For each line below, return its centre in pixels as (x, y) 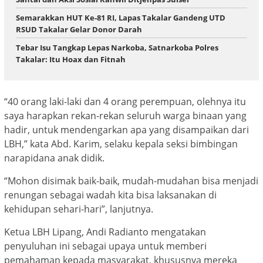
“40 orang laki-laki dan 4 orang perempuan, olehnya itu (125, 101)
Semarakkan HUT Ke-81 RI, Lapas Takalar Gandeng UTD (121, 18)
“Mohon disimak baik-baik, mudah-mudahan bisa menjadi (131, 181)
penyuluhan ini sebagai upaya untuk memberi (105, 246)
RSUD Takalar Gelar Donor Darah (79, 30)
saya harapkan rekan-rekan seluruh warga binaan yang (125, 115)
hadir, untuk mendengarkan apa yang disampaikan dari (127, 129)
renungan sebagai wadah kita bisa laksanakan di (110, 195)
